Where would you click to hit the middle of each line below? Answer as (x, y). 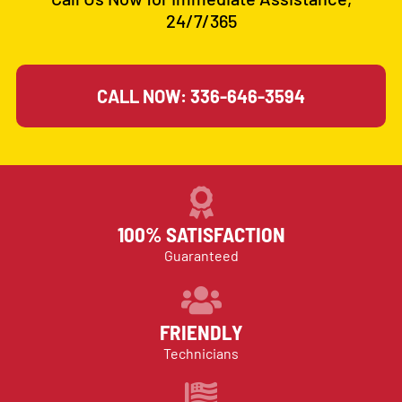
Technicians (201, 353)
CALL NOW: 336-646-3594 (201, 96)
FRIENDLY (201, 332)
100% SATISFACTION (201, 234)
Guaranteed (201, 255)
